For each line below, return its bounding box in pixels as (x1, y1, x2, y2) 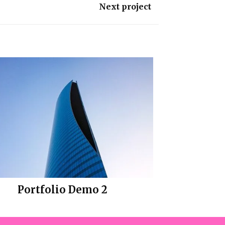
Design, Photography (36, 198, 89, 206)
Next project (98, 1, 151, 12)
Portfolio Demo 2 (18, 183, 108, 196)
